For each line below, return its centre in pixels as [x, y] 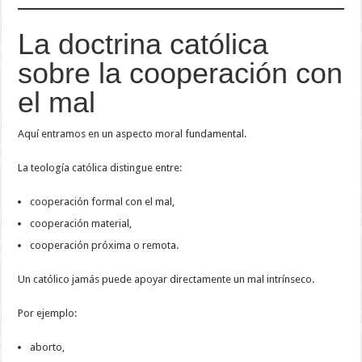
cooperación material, [81, 223]
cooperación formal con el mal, [103, 201]
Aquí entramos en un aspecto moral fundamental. [133, 133]
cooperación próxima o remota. [105, 245]
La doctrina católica [143, 44]
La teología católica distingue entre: [100, 167]
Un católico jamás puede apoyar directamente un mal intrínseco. [166, 279]
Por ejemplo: [48, 313]
